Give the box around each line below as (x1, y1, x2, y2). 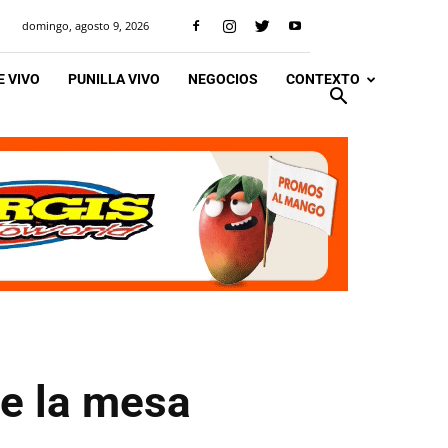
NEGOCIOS (188, 71, 258, 87)
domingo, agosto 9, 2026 (22, 18, 149, 33)
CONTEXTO (286, 71, 360, 87)
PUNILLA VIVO (68, 71, 160, 87)
